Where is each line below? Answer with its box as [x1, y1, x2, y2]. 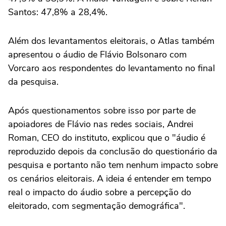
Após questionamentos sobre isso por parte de [8, 104, 196, 117]
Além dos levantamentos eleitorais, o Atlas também [8, 35, 214, 47]
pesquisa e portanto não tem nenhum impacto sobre [8, 159, 218, 171]
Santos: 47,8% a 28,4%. [8, 6, 107, 18]
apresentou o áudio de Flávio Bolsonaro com [8, 48, 187, 61]
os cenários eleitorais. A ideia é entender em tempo [8, 173, 211, 185]
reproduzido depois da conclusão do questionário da [8, 145, 217, 157]
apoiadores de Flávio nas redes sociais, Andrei [8, 118, 193, 130]
